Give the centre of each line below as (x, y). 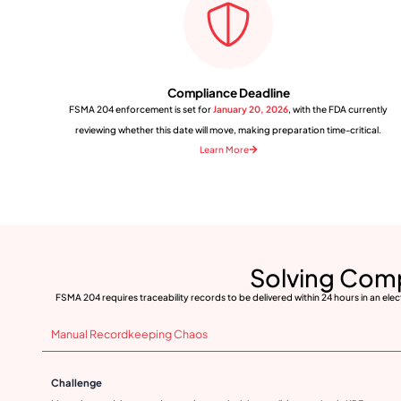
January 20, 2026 (251, 109)
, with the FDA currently (338, 109)
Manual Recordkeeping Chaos (129, 334)
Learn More (224, 149)
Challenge (77, 382)
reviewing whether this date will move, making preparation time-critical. (229, 129)
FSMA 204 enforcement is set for (141, 109)
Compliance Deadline (228, 93)
